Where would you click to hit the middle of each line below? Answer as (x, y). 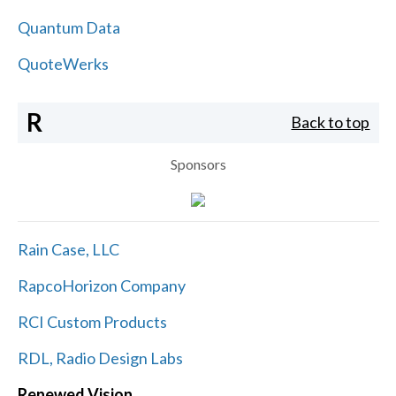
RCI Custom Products (92, 321)
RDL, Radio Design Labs (100, 358)
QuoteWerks (63, 63)
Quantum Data (69, 27)
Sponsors (198, 164)
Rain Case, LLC (68, 249)
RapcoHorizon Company (101, 285)
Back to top (331, 122)
